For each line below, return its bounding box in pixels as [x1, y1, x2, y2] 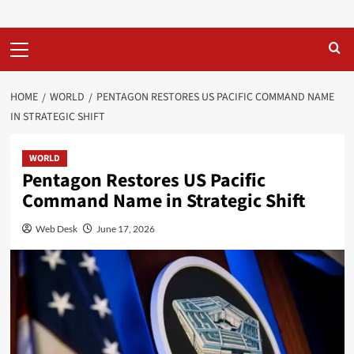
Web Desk [35, 222, 77, 235]
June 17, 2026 [96, 222, 155, 235]
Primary [9, 28, 53, 44]
